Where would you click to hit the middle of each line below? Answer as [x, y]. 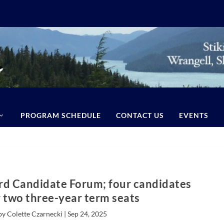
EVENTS [193, 115]
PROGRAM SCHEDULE [60, 115]
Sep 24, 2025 [87, 214]
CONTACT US [140, 115]
